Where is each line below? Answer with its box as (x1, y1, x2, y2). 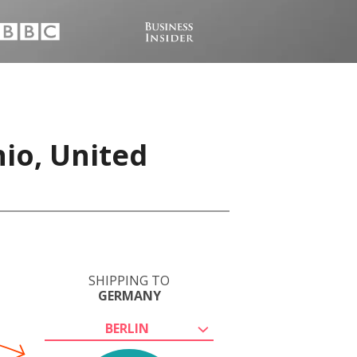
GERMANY (97, 287, 161, 304)
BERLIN (104, 320, 149, 337)
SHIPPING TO (88, 272, 170, 289)
